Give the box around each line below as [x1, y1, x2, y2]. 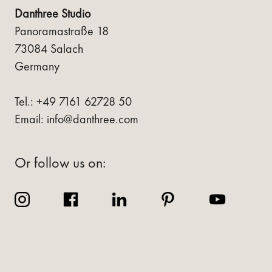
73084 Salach [15, 40, 83, 56]
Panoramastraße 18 [15, 22, 109, 39]
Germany [15, 58, 59, 74]
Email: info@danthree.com [15, 110, 138, 127]
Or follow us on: [15, 152, 106, 172]
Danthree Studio [15, 5, 90, 21]
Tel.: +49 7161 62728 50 [15, 93, 132, 109]
